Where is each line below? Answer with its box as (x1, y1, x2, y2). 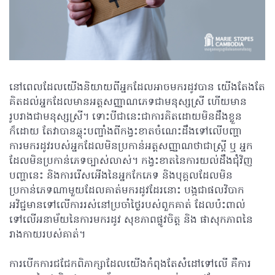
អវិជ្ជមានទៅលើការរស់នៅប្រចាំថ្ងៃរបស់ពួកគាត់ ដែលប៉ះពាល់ (9, 198, 246, 213)
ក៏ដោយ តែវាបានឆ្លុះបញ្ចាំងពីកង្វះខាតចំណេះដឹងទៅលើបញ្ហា (9, 125, 242, 139)
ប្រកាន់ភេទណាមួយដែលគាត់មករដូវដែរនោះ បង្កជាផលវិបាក (9, 184, 244, 198)
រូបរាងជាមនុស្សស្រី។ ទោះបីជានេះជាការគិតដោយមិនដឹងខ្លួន (9, 110, 242, 125)
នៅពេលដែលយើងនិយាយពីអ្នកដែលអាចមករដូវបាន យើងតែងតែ (9, 80, 265, 95)
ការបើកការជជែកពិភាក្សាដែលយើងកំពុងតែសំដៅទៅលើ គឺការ (9, 257, 251, 272)
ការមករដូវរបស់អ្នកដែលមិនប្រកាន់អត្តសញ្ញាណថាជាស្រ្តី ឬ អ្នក (9, 139, 253, 154)
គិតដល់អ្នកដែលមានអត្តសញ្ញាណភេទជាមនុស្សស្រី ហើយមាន (9, 95, 247, 110)
